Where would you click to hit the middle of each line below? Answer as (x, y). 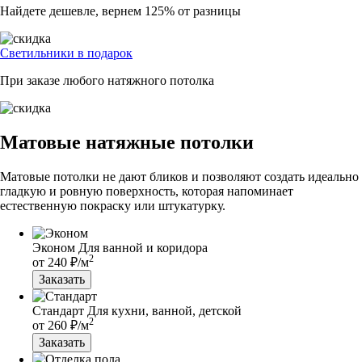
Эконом (54, 247)
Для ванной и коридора (143, 247)
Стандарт (58, 310)
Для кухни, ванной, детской (164, 310)
